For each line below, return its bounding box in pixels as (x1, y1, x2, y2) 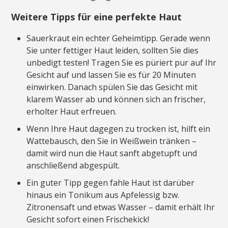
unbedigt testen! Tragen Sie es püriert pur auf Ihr (26, 56, 217, 68)
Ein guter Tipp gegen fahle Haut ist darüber (26, 177, 195, 188)
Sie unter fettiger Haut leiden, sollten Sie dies (26, 44, 199, 56)
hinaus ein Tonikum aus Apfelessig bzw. (26, 189, 180, 201)
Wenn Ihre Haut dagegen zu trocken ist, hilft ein (26, 123, 211, 134)
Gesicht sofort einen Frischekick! (26, 213, 150, 225)
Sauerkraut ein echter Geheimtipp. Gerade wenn (26, 32, 211, 44)
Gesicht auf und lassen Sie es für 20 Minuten (26, 69, 196, 80)
